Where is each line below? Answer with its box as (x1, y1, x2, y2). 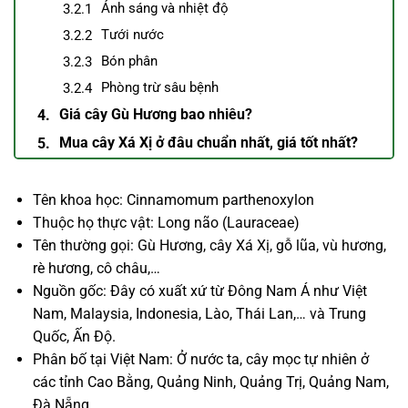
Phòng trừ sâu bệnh (100, 79, 219, 97)
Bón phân (100, 53, 158, 70)
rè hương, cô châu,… (32, 259, 160, 277)
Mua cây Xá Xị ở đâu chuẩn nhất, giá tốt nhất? (58, 134, 358, 152)
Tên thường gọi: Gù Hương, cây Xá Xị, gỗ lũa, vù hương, (32, 236, 386, 254)
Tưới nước (100, 26, 164, 44)
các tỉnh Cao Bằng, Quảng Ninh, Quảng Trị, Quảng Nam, (32, 372, 389, 391)
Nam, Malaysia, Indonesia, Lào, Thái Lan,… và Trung (32, 304, 366, 322)
